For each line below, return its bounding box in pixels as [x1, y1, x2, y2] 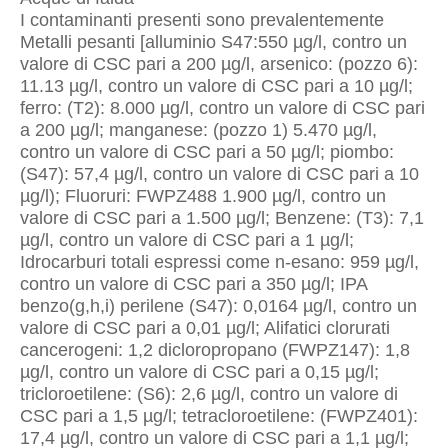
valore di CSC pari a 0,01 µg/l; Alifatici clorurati [20, 318, 390, 338]
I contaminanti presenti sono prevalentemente [20, 10, 384, 30]
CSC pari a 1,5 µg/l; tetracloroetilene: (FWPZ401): [20, 406, 418, 426]
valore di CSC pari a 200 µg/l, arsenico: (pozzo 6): [20, 54, 418, 74]
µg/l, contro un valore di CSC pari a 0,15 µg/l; [20, 362, 379, 382]
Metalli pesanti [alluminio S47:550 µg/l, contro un [20, 32, 407, 52]
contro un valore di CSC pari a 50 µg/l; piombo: [20, 142, 394, 162]
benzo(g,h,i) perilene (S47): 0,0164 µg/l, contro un [20, 296, 417, 316]
